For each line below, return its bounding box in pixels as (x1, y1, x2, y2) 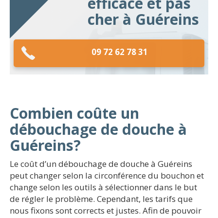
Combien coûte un (10, 103, 139, 123)
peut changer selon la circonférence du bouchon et (10, 170, 204, 181)
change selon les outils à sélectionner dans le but (10, 182, 197, 193)
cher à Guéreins (88, 9, 199, 29)
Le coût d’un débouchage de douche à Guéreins (10, 158, 192, 169)
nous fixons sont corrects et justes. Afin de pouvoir (10, 205, 201, 216)
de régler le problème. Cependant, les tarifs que (10, 193, 193, 204)
